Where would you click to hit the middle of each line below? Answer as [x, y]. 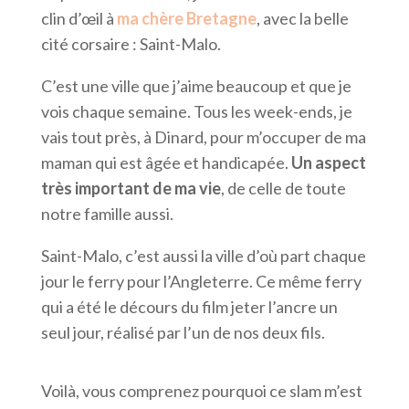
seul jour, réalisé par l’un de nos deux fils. [183, 333]
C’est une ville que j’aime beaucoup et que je [196, 86]
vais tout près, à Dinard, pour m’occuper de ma [203, 137]
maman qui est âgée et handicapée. [166, 163]
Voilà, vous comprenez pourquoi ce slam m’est [201, 391]
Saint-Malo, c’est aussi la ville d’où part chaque [203, 256]
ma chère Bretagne [186, 19]
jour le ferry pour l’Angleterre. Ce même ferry [201, 282]
